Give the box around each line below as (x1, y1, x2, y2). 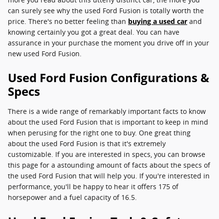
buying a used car (128, 17, 187, 26)
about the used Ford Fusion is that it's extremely (8, 139, 166, 148)
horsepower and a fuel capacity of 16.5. (8, 193, 137, 202)
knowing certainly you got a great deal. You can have (8, 27, 179, 37)
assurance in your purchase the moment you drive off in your (8, 38, 209, 47)
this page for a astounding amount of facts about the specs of (8, 160, 210, 170)
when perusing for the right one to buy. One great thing (8, 128, 191, 137)
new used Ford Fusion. (8, 49, 82, 58)
